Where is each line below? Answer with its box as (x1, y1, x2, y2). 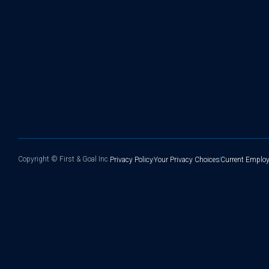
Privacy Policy (110, 155, 153, 164)
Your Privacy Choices (154, 155, 220, 164)
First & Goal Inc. (59, 155, 110, 163)
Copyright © (18, 155, 59, 163)
